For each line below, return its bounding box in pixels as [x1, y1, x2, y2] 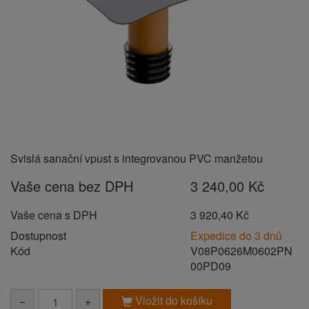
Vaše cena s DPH [10, 207, 97, 223]
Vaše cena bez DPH [10, 176, 133, 196]
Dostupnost [10, 228, 66, 243]
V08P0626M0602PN [190, 243, 293, 259]
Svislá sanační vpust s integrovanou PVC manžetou [10, 150, 263, 166]
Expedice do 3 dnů [190, 228, 283, 243]
